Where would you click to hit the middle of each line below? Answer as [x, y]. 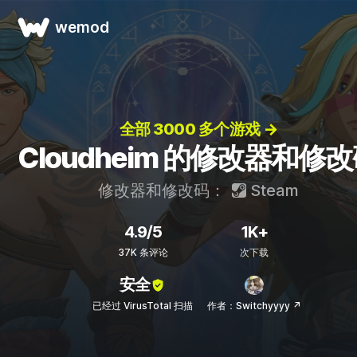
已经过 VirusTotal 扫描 [143, 306]
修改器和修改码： [164, 190]
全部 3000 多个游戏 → [198, 129]
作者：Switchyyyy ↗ [254, 306]
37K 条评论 [143, 252]
